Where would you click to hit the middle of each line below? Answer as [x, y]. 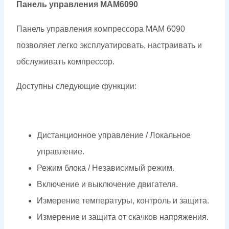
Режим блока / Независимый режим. [106, 168]
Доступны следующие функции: [76, 86]
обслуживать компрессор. [65, 61]
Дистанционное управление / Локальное [114, 135]
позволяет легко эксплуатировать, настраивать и [109, 45]
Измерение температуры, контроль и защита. [123, 200]
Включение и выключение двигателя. [107, 184]
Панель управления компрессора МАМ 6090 [101, 29]
